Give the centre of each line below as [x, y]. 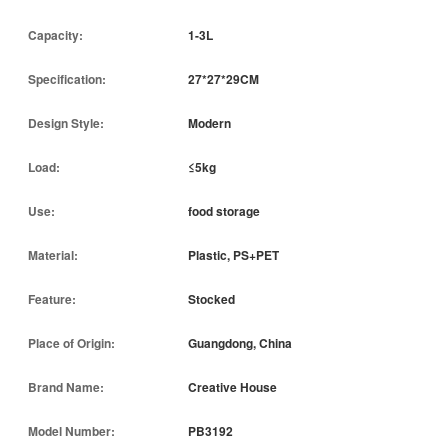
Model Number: [71, 430]
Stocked [211, 298]
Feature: [52, 298]
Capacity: [55, 34]
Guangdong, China [240, 342]
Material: [53, 254]
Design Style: [66, 122]
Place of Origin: [71, 342]
